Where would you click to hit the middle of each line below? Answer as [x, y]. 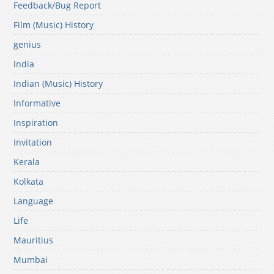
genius [28, 45]
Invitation [33, 143]
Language [34, 201]
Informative [37, 103]
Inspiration [36, 123]
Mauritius [34, 240]
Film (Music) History [54, 25]
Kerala [27, 162]
